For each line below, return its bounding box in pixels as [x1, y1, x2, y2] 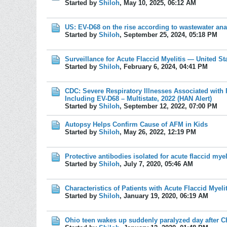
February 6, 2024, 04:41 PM [124, 63, 208, 70]
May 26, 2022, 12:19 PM [124, 128, 196, 136]
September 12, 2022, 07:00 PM [124, 102, 217, 110]
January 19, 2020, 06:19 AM [124, 192, 208, 200]
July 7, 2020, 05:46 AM [124, 160, 193, 168]
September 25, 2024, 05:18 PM [124, 31, 217, 39]
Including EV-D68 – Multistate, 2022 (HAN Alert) [65, 95, 212, 102]
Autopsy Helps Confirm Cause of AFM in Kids [65, 121, 208, 128]
